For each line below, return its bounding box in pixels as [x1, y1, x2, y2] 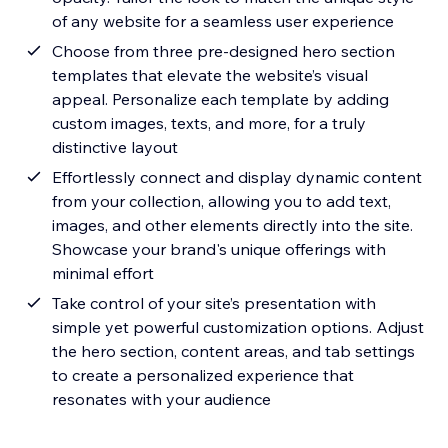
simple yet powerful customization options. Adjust [52, 317, 425, 338]
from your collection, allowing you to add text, [52, 191, 392, 212]
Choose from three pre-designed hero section [52, 41, 396, 62]
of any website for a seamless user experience [52, 11, 395, 32]
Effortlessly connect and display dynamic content [52, 167, 423, 188]
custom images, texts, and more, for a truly [52, 113, 367, 134]
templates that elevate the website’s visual [52, 65, 369, 86]
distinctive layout [52, 137, 179, 158]
